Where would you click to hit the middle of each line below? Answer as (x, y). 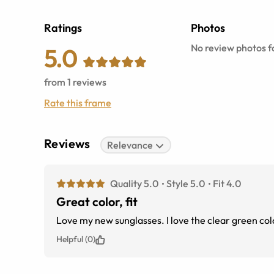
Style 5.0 (186, 183)
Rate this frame (78, 103)
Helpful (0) (76, 239)
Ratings (63, 28)
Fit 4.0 (227, 183)
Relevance (130, 145)
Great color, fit (97, 202)
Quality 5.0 (134, 183)
